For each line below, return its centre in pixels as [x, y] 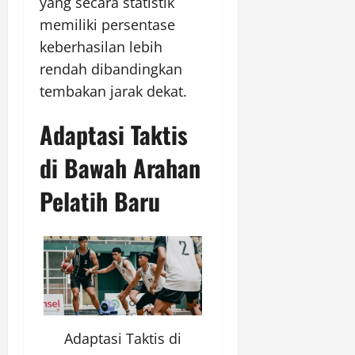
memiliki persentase [107, 25]
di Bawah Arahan [120, 168]
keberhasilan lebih [101, 47]
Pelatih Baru [100, 201]
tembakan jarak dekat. [113, 92]
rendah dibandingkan [111, 69]
